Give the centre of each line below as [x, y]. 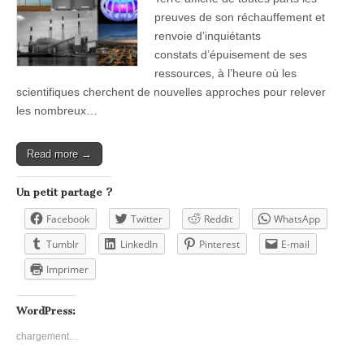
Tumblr [63, 244]
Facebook [68, 219]
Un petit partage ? [64, 192]
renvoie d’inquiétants [208, 35]
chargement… [48, 336]
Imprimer [67, 269]
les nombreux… [57, 110]
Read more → [59, 154]
